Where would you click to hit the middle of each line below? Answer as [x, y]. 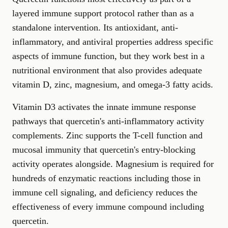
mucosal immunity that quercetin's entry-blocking [104, 150]
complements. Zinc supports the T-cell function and [107, 136]
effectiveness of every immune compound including [108, 207]
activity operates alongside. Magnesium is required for [113, 164]
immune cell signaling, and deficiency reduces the [105, 193]
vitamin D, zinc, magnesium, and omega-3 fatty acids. [113, 85]
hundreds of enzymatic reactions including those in [106, 178]
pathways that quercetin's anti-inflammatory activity [108, 121]
